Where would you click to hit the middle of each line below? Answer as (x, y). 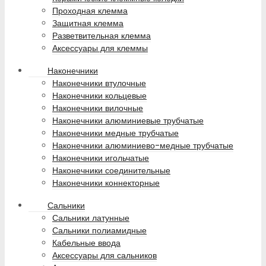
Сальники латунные (91, 218)
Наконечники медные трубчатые (115, 133)
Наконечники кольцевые (99, 96)
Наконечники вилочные (98, 108)
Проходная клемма (90, 11)
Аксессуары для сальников (104, 256)
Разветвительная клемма (102, 36)
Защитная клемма (88, 23)
